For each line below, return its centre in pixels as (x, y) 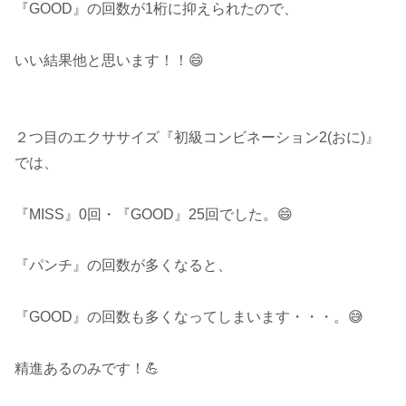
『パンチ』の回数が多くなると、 (123, 266)
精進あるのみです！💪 (87, 369)
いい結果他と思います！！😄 (109, 61)
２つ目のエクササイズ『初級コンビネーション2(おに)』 (197, 137)
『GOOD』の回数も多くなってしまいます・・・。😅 (189, 317)
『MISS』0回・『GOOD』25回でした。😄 (154, 214)
